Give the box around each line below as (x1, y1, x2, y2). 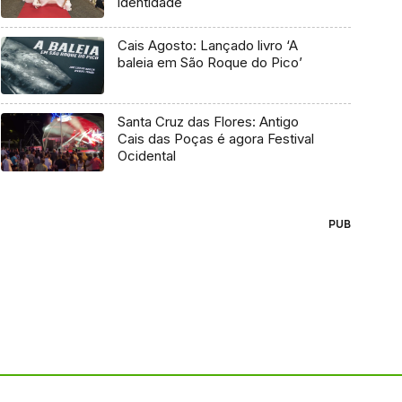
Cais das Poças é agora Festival (117, 130, 314, 148)
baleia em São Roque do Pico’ (117, 53, 302, 71)
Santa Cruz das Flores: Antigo (117, 113, 299, 131)
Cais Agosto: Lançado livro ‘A (117, 36, 298, 54)
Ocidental (117, 147, 176, 165)
